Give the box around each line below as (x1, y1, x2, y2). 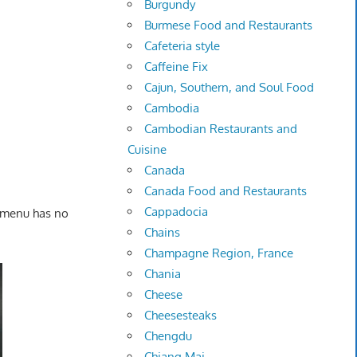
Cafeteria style (144, 38, 221, 54)
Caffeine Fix (144, 59, 209, 75)
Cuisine (127, 142, 167, 158)
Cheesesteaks (144, 308, 218, 324)
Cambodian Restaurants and (144, 121, 298, 137)
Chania (144, 266, 182, 282)
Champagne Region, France (144, 245, 294, 261)
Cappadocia (144, 204, 209, 220)
